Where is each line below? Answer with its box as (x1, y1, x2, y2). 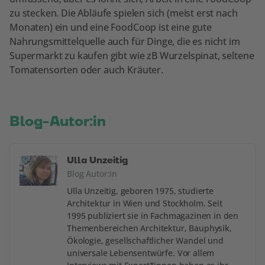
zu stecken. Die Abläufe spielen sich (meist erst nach (9, 6, 238, 20)
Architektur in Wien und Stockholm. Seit (67, 197, 222, 209)
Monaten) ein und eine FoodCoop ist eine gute (9, 20, 212, 34)
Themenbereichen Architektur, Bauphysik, (67, 222, 232, 234)
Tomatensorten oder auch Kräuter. (9, 63, 163, 76)
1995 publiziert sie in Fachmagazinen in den (67, 209, 239, 221)
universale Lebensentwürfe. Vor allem (67, 247, 215, 258)
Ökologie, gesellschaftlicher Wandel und (67, 234, 224, 246)
